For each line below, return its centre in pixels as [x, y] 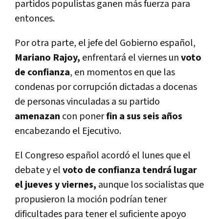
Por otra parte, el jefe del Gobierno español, [105, 43]
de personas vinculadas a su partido [87, 102]
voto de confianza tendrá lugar [130, 170]
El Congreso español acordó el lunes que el [103, 156]
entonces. [35, 19]
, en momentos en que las [122, 73]
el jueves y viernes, [55, 185]
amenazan [38, 117]
